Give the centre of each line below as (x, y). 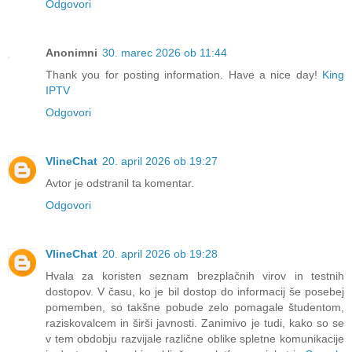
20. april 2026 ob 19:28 (160, 253)
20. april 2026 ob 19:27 (160, 161)
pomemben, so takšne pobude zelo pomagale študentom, (195, 307)
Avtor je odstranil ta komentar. (120, 183)
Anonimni (71, 52)
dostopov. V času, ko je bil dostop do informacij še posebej (195, 291)
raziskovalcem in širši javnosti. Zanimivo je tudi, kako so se (195, 323)
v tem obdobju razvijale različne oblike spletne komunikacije (195, 338)
